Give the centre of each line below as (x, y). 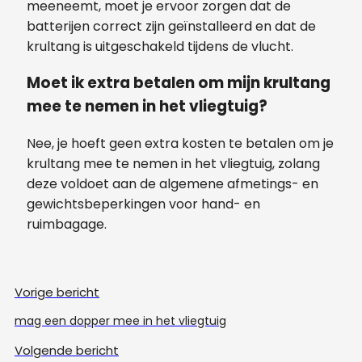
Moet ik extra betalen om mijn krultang (179, 83)
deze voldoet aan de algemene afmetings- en (173, 184)
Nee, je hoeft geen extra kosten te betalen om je (180, 144)
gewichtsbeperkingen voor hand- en (143, 204)
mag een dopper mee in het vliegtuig (120, 321)
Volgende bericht (67, 351)
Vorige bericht (57, 293)
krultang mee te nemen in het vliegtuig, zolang (173, 164)
